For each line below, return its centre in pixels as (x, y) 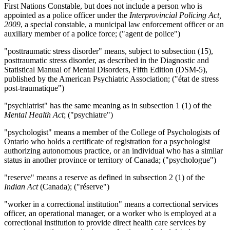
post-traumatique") (34, 88)
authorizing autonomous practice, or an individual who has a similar (113, 150)
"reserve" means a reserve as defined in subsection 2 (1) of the (104, 177)
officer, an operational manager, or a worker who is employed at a (110, 213)
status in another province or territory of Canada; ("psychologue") (110, 160)
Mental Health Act (34, 114)
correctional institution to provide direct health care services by (105, 222)
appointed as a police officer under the (67, 15)
